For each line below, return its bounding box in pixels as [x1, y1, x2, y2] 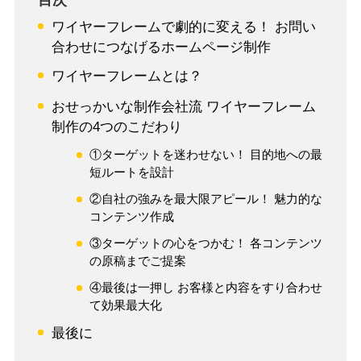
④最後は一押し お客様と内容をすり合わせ [89, 280, 323, 295]
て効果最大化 [89, 298, 163, 313]
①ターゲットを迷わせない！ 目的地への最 [89, 147, 323, 162]
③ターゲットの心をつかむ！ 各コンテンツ [89, 236, 323, 251]
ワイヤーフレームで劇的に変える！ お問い [51, 19, 316, 35]
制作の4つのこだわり [51, 119, 182, 135]
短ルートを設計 [89, 165, 175, 180]
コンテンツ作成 [89, 210, 175, 224]
